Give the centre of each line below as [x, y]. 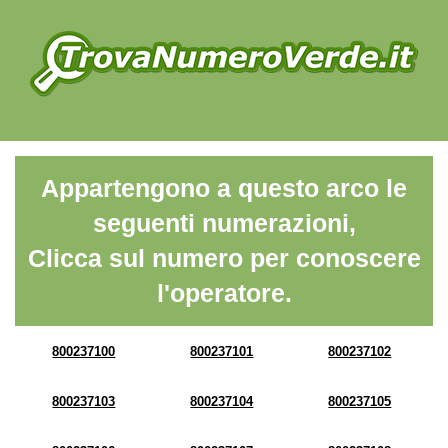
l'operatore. [224, 293]
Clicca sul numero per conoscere [224, 258]
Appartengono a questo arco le [224, 188]
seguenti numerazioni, [224, 223]
